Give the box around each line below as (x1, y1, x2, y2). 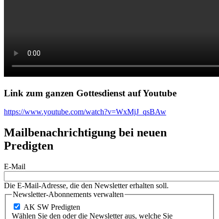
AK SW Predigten (23, 202, 80, 211)
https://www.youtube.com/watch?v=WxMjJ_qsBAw (4, 108, 166, 116)
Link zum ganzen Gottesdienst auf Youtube (4, 88, 176, 98)
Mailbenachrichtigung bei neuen (4, 126, 167, 139)
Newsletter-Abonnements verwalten (13, 190, 124, 199)
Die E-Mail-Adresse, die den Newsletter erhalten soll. (4, 181, 169, 190)
